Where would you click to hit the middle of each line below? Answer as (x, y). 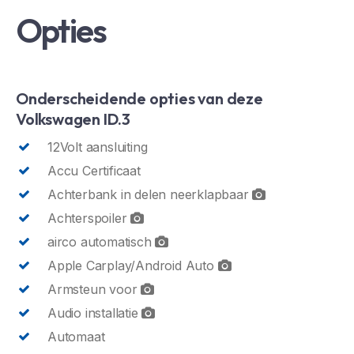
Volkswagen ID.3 (73, 119)
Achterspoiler (89, 218)
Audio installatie (95, 313)
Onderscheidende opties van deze (139, 98)
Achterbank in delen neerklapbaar (150, 194)
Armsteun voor (94, 289)
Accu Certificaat (94, 170)
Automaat (76, 336)
